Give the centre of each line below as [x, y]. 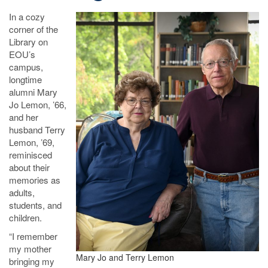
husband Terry [37, 130]
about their [29, 167]
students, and [35, 205]
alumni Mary [33, 92]
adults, [22, 192]
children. [27, 217]
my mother [30, 249]
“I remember [33, 236]
